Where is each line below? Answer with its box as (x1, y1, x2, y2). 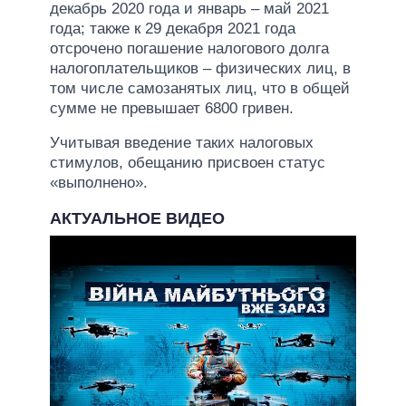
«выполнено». (50, 173, 148, 191)
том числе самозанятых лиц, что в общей (50, 79, 350, 97)
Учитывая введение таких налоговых (50, 133, 314, 151)
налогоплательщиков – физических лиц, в (50, 59, 351, 77)
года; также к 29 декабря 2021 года (50, 19, 295, 37)
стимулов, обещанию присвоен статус (50, 153, 325, 171)
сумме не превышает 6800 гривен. (50, 99, 294, 117)
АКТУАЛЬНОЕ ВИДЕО (50, 208, 225, 227)
